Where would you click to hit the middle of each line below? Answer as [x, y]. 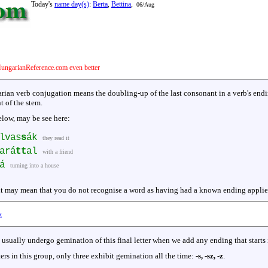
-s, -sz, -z [209, 256]
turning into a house [34, 165]
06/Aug [145, 4]
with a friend [58, 152]
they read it [56, 138]
